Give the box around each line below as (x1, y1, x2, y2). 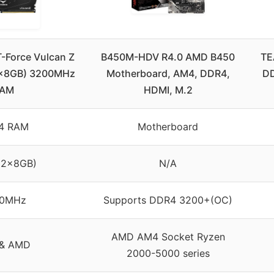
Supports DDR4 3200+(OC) (103, 193, 232, 206)
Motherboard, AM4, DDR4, (106, 67, 230, 80)
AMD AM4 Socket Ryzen (111, 230, 225, 243)
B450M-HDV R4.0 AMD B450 (101, 50, 235, 63)
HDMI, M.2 (143, 83, 193, 96)
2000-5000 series (126, 246, 210, 259)
